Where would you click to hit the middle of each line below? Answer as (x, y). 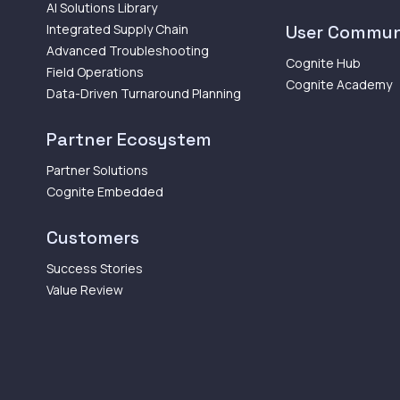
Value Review (85, 289)
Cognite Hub (323, 62)
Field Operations (95, 71)
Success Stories (95, 268)
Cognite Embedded (105, 191)
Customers (93, 237)
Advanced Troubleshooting (128, 50)
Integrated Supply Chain (117, 29)
